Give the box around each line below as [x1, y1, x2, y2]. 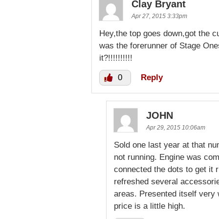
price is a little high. [114, 201, 185, 211]
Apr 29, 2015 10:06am [146, 124, 205, 131]
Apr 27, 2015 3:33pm [131, 13, 187, 20]
